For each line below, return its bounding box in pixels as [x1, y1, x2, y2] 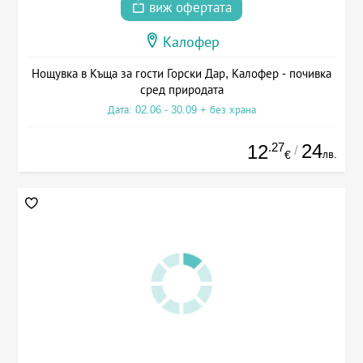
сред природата [139, 82, 224, 96]
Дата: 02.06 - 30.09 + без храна [107, 103, 256, 116]
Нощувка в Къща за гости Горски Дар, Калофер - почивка [32, 66, 331, 80]
